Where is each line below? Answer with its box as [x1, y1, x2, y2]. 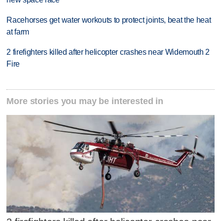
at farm [6, 28, 30, 37]
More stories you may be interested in [6, 96, 164, 106]
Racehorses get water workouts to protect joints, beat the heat [6, 16, 211, 25]
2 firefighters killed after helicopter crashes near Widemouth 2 [6, 48, 210, 57]
